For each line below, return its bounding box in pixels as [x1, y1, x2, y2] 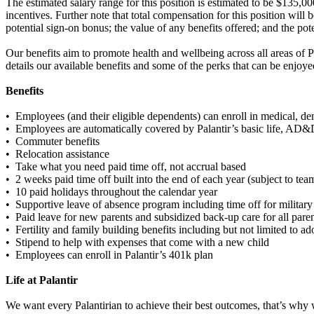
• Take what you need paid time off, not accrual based [6, 161, 246, 173]
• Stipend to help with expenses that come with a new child [6, 236, 269, 249]
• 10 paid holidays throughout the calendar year [6, 186, 217, 198]
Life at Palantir [6, 274, 78, 287]
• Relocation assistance [6, 148, 109, 161]
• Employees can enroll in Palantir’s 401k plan [6, 249, 213, 261]
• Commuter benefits [6, 135, 100, 148]
